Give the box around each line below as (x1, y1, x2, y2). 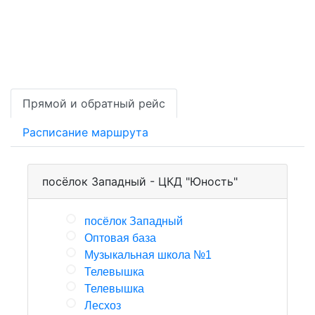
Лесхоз (84, 300, 121, 311)
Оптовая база (84, 232, 156, 244)
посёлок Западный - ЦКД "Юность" (42, 174, 238, 188)
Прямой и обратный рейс (22, 96, 165, 110)
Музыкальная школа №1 (84, 249, 212, 261)
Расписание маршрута (22, 125, 148, 139)
